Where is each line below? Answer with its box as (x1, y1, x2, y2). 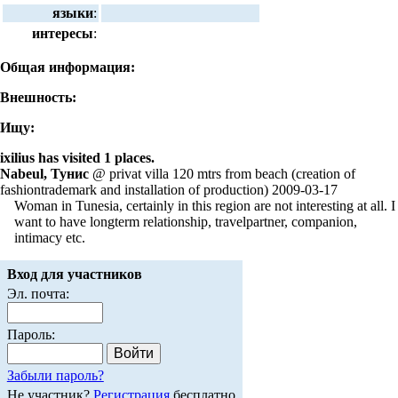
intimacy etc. (14, 229, 85, 245)
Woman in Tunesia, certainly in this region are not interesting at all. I (14, 197, 395, 213)
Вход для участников (6, 267, 142, 283)
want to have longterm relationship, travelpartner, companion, (14, 213, 357, 229)
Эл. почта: (6, 286, 69, 302)
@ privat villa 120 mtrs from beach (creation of (89, 165, 355, 181)
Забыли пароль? (6, 368, 104, 384)
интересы (32, 25, 94, 41)
